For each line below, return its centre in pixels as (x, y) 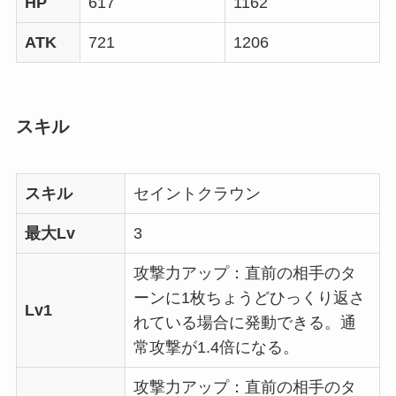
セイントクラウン (197, 194)
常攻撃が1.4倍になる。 (216, 348)
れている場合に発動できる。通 (244, 323)
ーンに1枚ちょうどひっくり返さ (249, 298)
